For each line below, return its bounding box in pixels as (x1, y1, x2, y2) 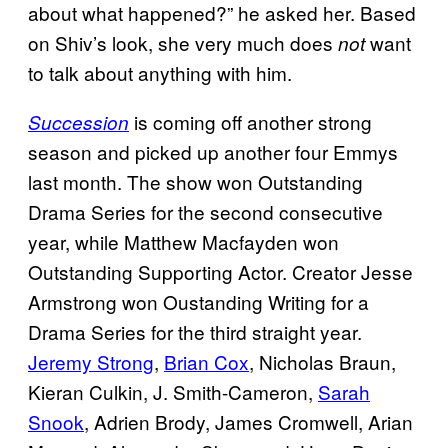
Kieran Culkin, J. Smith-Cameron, (28, 377, 318, 405)
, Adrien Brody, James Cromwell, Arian (84, 407, 413, 435)
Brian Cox (164, 347, 249, 375)
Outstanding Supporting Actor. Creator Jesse (28, 257, 413, 285)
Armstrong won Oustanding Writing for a (28, 287, 369, 315)
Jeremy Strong (28, 347, 154, 375)
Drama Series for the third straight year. (28, 317, 362, 345)
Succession (28, 108, 129, 135)
